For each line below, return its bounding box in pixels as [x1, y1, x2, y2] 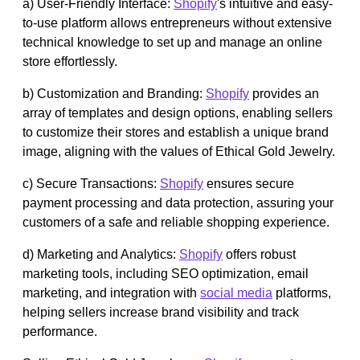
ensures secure [203, 176, 294, 190]
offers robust [223, 247, 296, 261]
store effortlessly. [22, 54, 117, 68]
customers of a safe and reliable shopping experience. [22, 215, 329, 229]
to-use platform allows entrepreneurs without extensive [22, 15, 332, 30]
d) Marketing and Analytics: [22, 247, 179, 261]
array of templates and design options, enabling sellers [22, 105, 333, 120]
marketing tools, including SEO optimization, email [22, 266, 309, 280]
